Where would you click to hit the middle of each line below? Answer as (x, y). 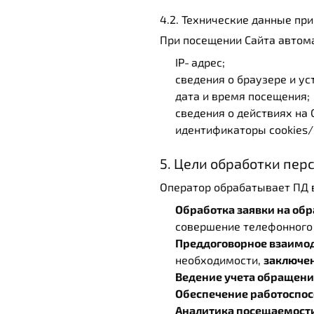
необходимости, (219, 260)
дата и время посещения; (243, 96)
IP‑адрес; (200, 62)
